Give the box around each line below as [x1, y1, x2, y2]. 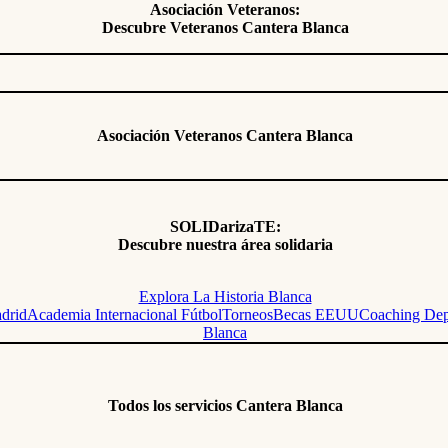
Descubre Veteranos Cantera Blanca [101, 18, 349, 36]
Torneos [222, 306, 273, 324]
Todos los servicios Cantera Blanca [107, 397, 343, 415]
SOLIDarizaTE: [169, 218, 281, 236]
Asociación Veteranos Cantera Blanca [97, 127, 353, 145]
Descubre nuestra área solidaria [117, 236, 333, 254]
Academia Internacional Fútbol [27, 306, 222, 324]
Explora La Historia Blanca [138, 288, 312, 306]
